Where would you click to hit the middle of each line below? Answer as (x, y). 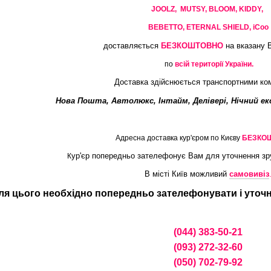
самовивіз (249, 174)
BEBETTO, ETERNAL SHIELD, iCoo (208, 28)
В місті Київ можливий (187, 174)
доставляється (132, 45)
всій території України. (214, 64)
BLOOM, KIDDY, (237, 9)
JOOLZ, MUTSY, (180, 9)
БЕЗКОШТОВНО (192, 45)
